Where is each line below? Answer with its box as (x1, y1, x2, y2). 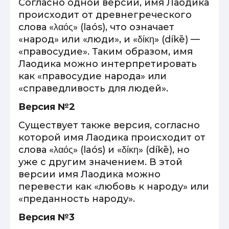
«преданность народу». (18, 193, 135, 204)
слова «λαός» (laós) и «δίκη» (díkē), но (18, 144, 190, 155)
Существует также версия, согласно (18, 120, 200, 131)
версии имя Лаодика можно (18, 169, 161, 180)
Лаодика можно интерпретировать (18, 58, 197, 70)
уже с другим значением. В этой (18, 156, 182, 168)
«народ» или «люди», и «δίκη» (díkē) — (18, 34, 200, 45)
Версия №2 (18, 101, 75, 112)
